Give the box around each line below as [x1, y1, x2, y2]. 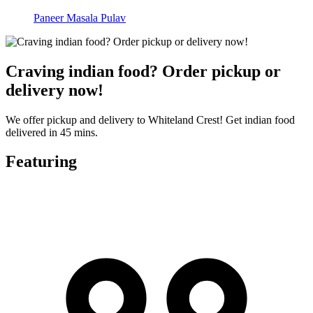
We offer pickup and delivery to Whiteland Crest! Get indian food [6, 113, 295, 126]
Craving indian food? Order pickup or [6, 61, 281, 80]
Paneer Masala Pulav [34, 11, 126, 24]
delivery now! [6, 80, 103, 99]
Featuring [6, 152, 77, 171]
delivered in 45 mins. [6, 126, 98, 138]
